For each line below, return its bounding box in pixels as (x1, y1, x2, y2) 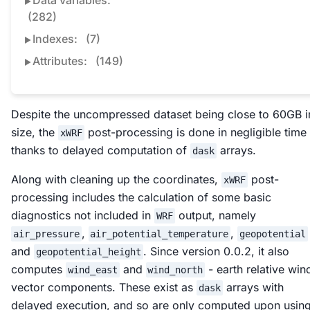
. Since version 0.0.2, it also (143, 244, 289, 259)
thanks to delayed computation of (11, 143, 190, 158)
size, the (11, 125, 58, 140)
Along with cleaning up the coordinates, (11, 172, 221, 187)
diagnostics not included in (11, 208, 154, 223)
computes (11, 262, 66, 277)
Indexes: (33, 32, 80, 46)
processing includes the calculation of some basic (11, 190, 271, 205)
